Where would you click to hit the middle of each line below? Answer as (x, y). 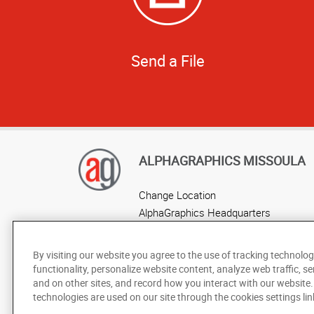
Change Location (177, 194)
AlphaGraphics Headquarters (205, 212)
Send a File (168, 60)
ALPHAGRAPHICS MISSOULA (222, 160)
